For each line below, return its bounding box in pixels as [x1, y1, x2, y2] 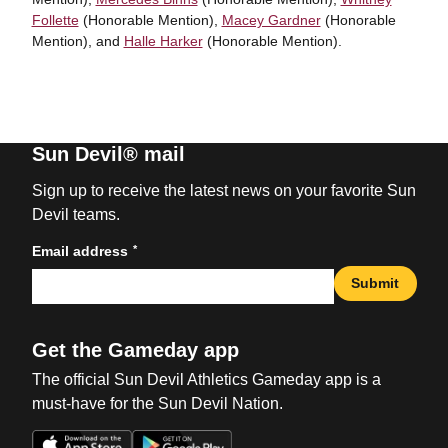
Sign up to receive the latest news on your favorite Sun [31, 182, 416, 199]
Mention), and [31, 33, 124, 49]
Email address [31, 243, 128, 259]
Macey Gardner [221, 12, 321, 28]
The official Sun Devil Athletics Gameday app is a [31, 371, 381, 388]
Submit [351, 274, 399, 291]
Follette [31, 12, 79, 28]
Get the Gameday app [31, 339, 239, 361]
